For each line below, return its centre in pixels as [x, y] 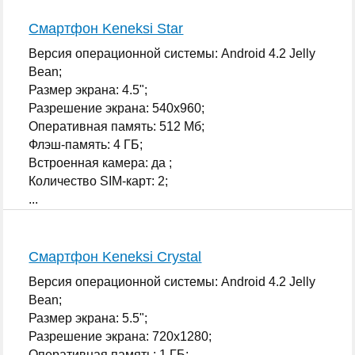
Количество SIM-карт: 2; [99, 181]
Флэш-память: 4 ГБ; [86, 144]
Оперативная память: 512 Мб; [117, 126]
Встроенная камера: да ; [101, 162]
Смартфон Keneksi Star [106, 28]
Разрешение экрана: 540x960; [117, 108]
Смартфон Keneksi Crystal [115, 256]
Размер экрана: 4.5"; [88, 90]
